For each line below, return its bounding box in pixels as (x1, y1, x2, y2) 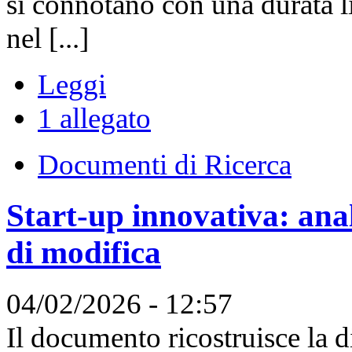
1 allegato (38, 101, 151, 134)
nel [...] (6, 21, 89, 54)
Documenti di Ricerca (38, 148, 291, 181)
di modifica (6, 234, 161, 270)
